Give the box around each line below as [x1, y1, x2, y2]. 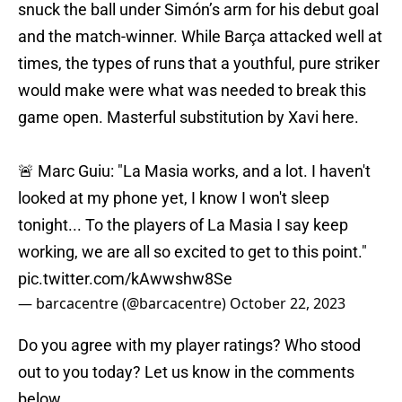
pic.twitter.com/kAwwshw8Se [18, 269, 232, 289]
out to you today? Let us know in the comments [18, 363, 354, 382]
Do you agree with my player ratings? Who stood [18, 336, 361, 355]
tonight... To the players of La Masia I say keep [18, 215, 348, 235]
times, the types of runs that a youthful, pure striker [18, 54, 380, 74]
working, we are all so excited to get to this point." [18, 242, 367, 262]
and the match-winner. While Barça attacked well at [18, 27, 382, 47]
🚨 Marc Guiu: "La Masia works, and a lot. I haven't [18, 162, 371, 181]
